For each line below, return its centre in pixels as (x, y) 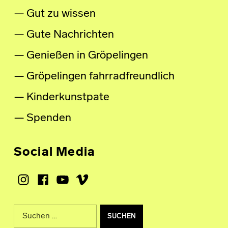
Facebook (60, 173)
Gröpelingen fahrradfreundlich (100, 77)
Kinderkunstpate (68, 98)
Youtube (76, 173)
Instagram (41, 173)
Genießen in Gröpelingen (87, 56)
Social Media (54, 153)
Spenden (49, 119)
